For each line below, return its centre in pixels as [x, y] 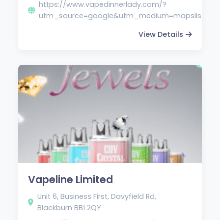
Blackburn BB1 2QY [69, 207]
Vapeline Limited [71, 179]
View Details [161, 34]
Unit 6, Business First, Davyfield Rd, [97, 196]
